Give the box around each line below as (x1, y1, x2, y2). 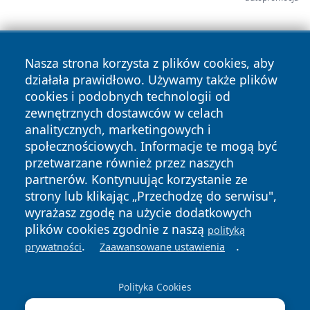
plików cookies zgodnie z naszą (25, 221, 208, 237)
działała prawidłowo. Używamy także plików (25, 71, 277, 88)
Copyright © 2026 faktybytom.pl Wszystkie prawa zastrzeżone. (11, 182, 299, 196)
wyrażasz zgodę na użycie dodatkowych (25, 204, 252, 221)
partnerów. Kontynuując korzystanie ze (25, 171, 248, 188)
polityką (208, 224, 245, 237)
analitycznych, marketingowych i (25, 121, 211, 138)
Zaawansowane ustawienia (100, 240, 225, 253)
